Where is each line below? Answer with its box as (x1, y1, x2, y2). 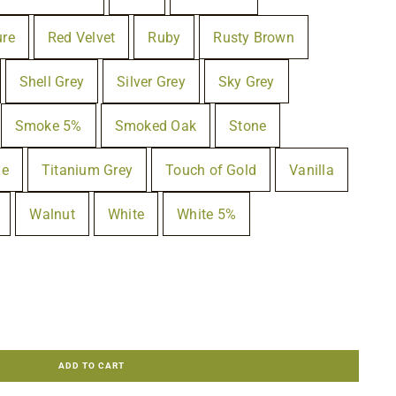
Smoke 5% (14, 117, 82, 134)
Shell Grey (19, 72, 85, 90)
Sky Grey (217, 72, 275, 90)
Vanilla (289, 161, 334, 179)
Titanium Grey (41, 161, 133, 179)
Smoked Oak (114, 117, 197, 134)
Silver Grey (117, 72, 186, 90)
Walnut (29, 205, 75, 223)
